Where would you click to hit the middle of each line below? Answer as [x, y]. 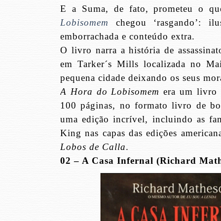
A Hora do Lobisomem [110, 91]
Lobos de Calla [93, 147]
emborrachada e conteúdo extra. [128, 36]
